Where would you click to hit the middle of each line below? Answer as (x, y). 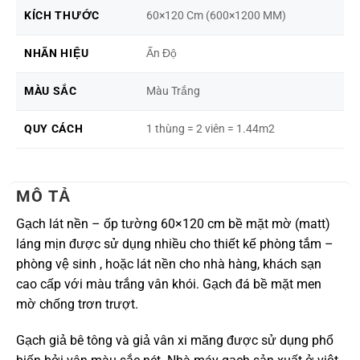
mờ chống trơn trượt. (77, 304)
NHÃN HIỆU (56, 53)
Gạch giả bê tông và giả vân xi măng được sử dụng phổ (174, 341)
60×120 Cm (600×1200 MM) (216, 15)
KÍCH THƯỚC (61, 15)
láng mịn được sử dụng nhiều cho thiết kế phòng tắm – (174, 243)
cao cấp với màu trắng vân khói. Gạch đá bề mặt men (168, 284)
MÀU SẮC (50, 91)
